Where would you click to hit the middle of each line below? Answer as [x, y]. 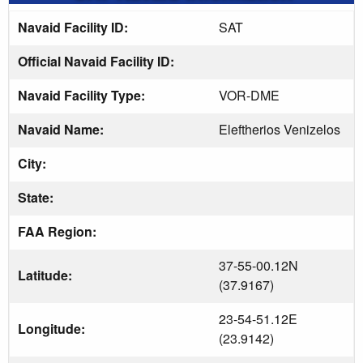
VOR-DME [249, 95]
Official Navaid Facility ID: [98, 61]
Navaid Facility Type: [83, 95]
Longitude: [53, 328]
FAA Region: [59, 231]
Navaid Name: [62, 129]
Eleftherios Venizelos [280, 129]
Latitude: [47, 275]
